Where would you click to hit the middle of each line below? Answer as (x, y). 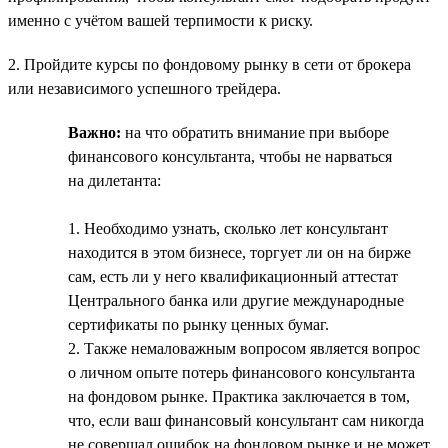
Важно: (94, 132)
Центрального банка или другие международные (236, 300)
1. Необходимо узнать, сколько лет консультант (228, 228)
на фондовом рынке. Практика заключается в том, (239, 396)
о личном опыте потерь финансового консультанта (241, 372)
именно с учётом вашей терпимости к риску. (160, 20)
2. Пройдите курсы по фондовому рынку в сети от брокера (209, 64)
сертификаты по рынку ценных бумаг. (198, 324)
